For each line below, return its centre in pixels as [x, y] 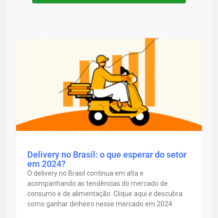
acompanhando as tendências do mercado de [97, 183]
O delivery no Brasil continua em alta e [85, 173]
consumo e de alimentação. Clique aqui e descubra [105, 193]
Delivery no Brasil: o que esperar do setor [107, 154]
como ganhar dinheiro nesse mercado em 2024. [100, 204]
